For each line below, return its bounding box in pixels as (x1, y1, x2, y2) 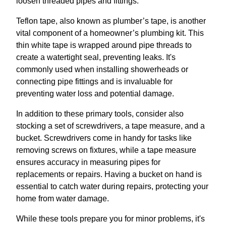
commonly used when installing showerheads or (16, 65, 188, 74)
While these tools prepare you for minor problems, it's (16, 214, 205, 223)
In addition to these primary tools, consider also (16, 109, 184, 118)
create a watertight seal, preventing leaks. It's (16, 52, 176, 62)
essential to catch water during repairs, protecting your (16, 182, 208, 191)
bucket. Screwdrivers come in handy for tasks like (16, 133, 192, 142)
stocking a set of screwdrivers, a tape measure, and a (16, 121, 205, 130)
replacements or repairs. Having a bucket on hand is (16, 169, 202, 179)
